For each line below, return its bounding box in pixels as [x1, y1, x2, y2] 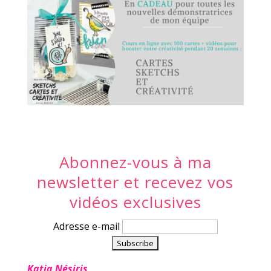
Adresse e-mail [53, 220, 122, 233]
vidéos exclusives [69, 191, 201, 214]
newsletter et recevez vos [37, 171, 234, 194]
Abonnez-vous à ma [59, 151, 212, 174]
